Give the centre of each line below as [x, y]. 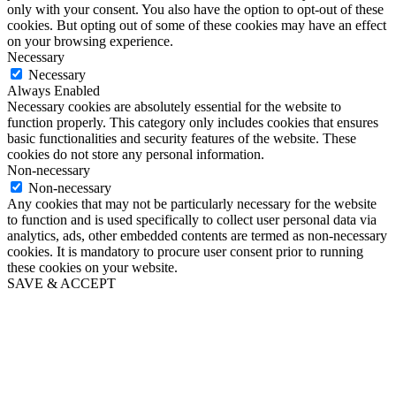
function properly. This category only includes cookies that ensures [193, 122]
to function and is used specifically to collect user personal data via [192, 219]
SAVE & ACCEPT [61, 283]
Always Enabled [53, 90]
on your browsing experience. [90, 41]
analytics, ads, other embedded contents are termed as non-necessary [197, 235]
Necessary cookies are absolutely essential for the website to [174, 106]
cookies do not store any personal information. [136, 154]
